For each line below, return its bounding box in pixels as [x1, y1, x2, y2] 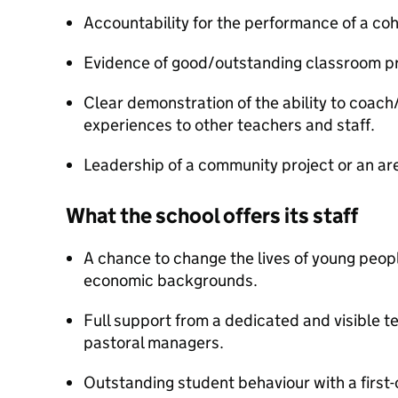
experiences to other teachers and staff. [84, 115, 375, 135]
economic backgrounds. [84, 270, 259, 291]
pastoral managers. [84, 332, 226, 353]
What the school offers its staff [66, 203, 358, 228]
